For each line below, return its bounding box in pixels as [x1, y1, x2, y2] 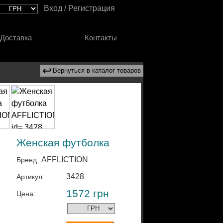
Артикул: [16, 173, 44, 181]
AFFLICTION [41, 155, 88, 164]
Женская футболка [16, 137, 110, 148]
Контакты [85, 33, 117, 42]
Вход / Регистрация [44, 4, 115, 12]
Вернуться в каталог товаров [53, 67, 141, 74]
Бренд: [16, 156, 39, 164]
